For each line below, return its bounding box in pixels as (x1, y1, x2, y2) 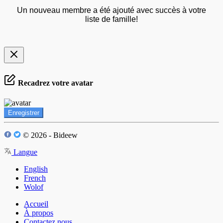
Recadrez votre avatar (16, 79, 93, 88)
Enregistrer (8, 109, 39, 116)
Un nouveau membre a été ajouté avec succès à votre (17, 5, 206, 14)
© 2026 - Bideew (21, 130, 78, 139)
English (24, 164, 48, 173)
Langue (11, 147, 37, 156)
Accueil (24, 199, 48, 208)
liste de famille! (85, 14, 138, 23)
